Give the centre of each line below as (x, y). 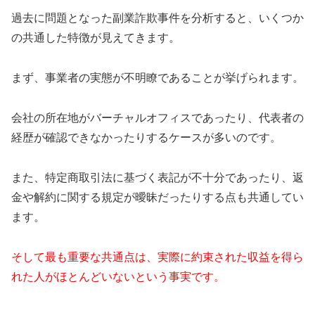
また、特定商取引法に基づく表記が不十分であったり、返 (157, 177)
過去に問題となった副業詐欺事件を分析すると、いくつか (157, 18)
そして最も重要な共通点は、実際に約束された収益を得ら (157, 257)
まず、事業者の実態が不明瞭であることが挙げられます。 (157, 78)
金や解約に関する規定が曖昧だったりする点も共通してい (157, 197)
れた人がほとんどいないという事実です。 (118, 276)
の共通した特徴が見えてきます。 (96, 38)
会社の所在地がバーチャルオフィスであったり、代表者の (157, 118)
